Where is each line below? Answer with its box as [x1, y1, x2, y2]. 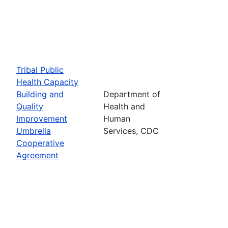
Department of [103, 89, 160, 99]
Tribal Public [16, 64, 64, 75]
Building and [16, 89, 64, 99]
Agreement [16, 150, 59, 160]
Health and [103, 101, 145, 111]
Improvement [16, 113, 67, 124]
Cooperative [16, 137, 64, 148]
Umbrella [16, 125, 51, 136]
